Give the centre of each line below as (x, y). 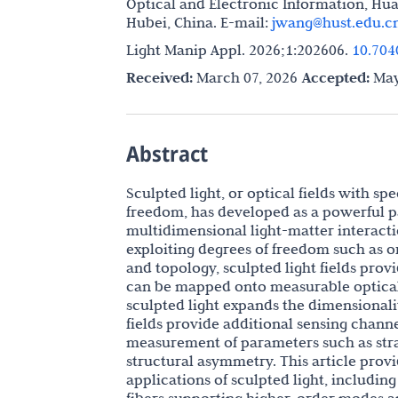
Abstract (167, 153)
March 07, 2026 (245, 77)
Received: (159, 78)
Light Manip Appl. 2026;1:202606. (239, 50)
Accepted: (336, 78)
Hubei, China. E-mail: (199, 22)
